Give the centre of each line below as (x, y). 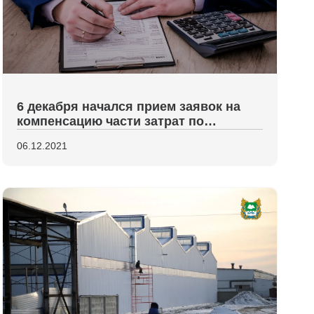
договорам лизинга (77, 136)
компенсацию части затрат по (110, 121)
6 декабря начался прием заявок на (128, 107)
